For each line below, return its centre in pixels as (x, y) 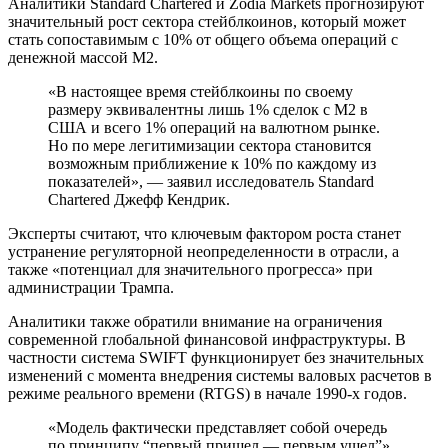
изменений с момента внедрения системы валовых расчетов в (220, 375)
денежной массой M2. (83, 57)
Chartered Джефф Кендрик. (139, 199)
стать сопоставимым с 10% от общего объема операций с (203, 39)
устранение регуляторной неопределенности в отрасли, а (203, 251)
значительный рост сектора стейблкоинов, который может (207, 21)
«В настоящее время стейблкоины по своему (200, 91)
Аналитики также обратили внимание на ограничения (195, 321)
